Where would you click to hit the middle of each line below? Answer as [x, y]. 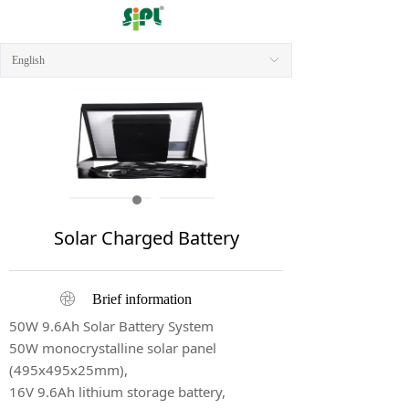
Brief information [142, 299]
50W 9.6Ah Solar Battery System [111, 326]
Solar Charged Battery [146, 238]
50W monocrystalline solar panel [113, 348]
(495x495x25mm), [68, 370]
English [28, 60]
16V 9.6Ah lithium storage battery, [117, 392]
